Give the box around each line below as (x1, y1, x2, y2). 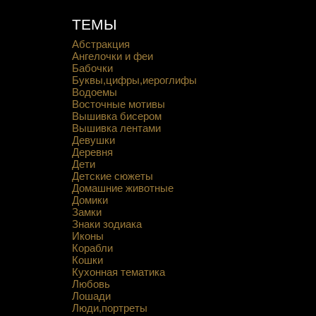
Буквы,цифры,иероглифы (71, 74, 197, 86)
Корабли (71, 242, 113, 254)
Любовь (71, 278, 110, 290)
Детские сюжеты (71, 170, 153, 182)
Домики (71, 194, 108, 206)
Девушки (71, 134, 115, 146)
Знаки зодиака (71, 218, 142, 230)
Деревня (71, 146, 113, 158)
